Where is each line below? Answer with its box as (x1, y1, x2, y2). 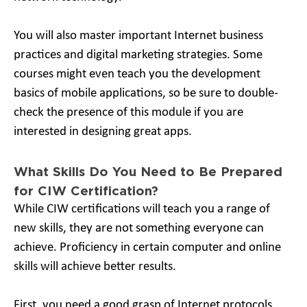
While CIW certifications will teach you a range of (14, 202, 270, 216)
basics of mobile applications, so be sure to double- (14, 87, 278, 100)
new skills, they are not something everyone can (14, 221, 264, 235)
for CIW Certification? (14, 183, 158, 197)
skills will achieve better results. (14, 260, 179, 273)
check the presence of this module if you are (14, 106, 243, 119)
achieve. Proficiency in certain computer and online (14, 241, 281, 254)
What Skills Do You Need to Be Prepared (14, 164, 282, 178)
